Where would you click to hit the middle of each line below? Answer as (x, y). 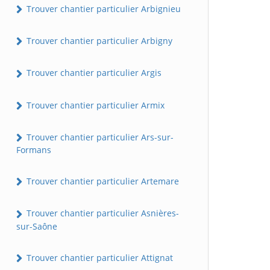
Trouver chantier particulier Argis (93, 73)
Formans (34, 150)
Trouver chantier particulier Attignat (99, 257)
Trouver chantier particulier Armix (94, 105)
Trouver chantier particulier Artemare (102, 181)
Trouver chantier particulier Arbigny (98, 41)
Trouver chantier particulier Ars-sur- (99, 137)
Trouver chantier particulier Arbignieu (102, 8)
